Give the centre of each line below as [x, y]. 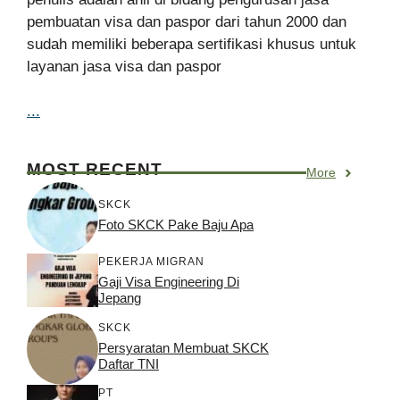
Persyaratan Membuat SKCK [183, 347]
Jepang [120, 298]
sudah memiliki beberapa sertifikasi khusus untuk [192, 44]
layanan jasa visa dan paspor [124, 66]
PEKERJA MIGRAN [151, 262]
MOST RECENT [95, 170]
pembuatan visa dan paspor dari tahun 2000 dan [187, 21]
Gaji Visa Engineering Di [169, 282]
